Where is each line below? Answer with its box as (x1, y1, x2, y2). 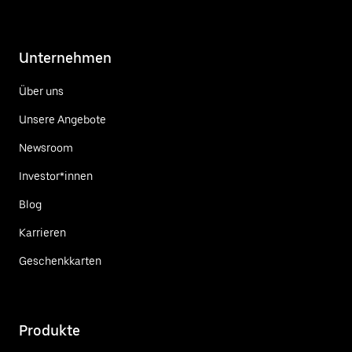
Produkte (19, 321, 80, 339)
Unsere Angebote (19, 112, 106, 126)
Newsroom (19, 141, 73, 154)
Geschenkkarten (19, 254, 101, 267)
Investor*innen (19, 169, 93, 182)
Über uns (19, 84, 64, 97)
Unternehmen (19, 49, 112, 66)
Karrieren (19, 225, 66, 239)
